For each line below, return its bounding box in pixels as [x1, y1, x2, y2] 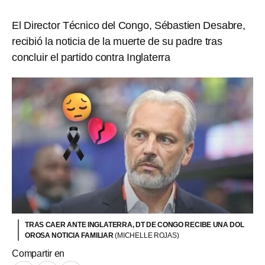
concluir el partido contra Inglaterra [12, 51, 171, 63]
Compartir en [12, 248, 65, 258]
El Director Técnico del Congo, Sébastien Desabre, [12, 20, 245, 31]
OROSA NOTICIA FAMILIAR [25, 231, 115, 240]
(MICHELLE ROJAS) [115, 231, 179, 240]
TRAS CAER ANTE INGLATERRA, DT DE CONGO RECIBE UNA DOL [25, 220, 244, 229]
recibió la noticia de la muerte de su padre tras [12, 35, 222, 47]
